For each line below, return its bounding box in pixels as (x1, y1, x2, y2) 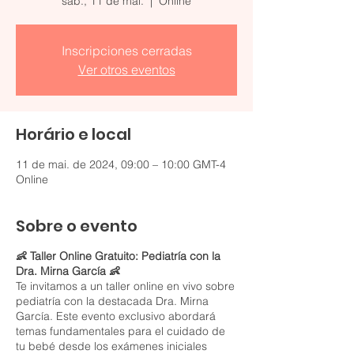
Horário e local (16, 123, 131, 145)
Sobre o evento (16, 215, 137, 237)
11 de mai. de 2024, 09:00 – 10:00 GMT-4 (16, 157, 226, 171)
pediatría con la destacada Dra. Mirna (16, 294, 209, 308)
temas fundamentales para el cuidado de (16, 324, 225, 338)
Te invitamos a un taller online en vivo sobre (16, 279, 235, 293)
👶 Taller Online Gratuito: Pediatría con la (16, 249, 220, 263)
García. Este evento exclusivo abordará (16, 309, 216, 323)
